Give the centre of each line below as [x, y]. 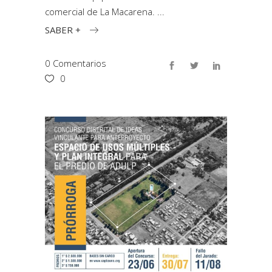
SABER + [63, 29]
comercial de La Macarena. [101, 12]
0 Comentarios [76, 63]
